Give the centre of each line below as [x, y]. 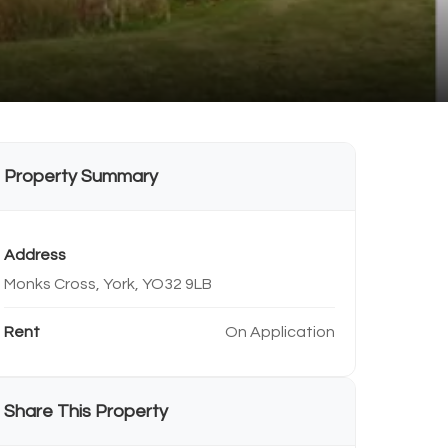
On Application [279, 332]
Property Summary [80, 176]
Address [34, 255]
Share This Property [85, 411]
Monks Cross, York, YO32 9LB [107, 284]
